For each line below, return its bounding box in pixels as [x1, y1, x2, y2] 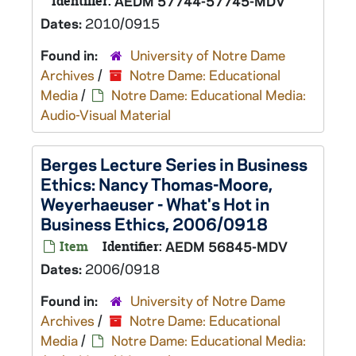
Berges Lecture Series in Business [41, 153, 308, 175]
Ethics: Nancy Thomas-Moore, [41, 172, 273, 195]
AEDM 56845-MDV [165, 238, 288, 255]
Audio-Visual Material [41, 106, 171, 123]
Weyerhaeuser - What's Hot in [41, 192, 269, 215]
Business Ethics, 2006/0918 [41, 212, 268, 234]
